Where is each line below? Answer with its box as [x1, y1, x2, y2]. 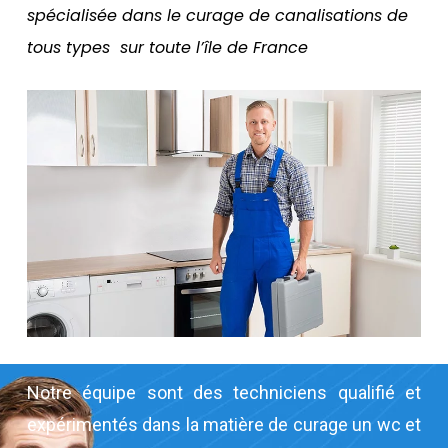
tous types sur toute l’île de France [26, 36, 308, 60]
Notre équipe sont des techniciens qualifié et [26, 382, 422, 404]
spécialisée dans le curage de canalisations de [26, 4, 408, 28]
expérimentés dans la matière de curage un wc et [26, 414, 422, 436]
